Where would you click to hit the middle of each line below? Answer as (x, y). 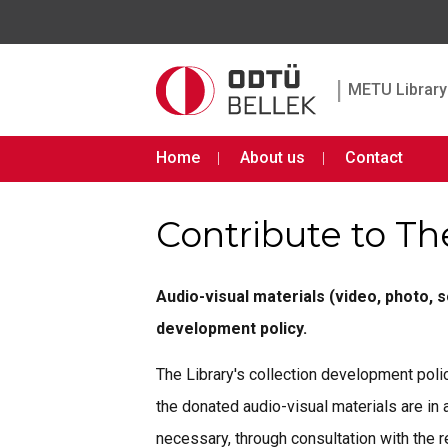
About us (272, 157)
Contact (374, 157)
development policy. (231, 328)
